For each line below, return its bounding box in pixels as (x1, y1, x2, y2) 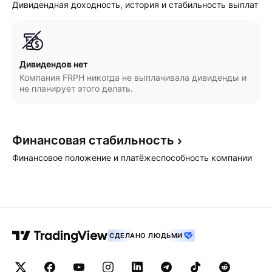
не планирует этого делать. (19, 83, 133, 93)
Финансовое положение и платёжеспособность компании (12, 152, 252, 163)
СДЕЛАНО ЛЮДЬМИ (109, 231, 183, 240)
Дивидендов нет (19, 59, 88, 69)
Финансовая (12, 133, 89, 148)
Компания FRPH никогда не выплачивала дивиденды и (19, 72, 246, 83)
